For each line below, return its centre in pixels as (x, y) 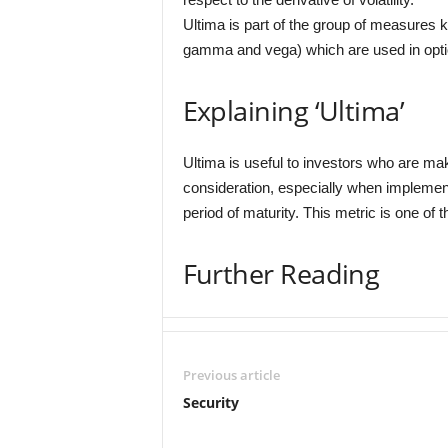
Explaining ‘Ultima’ (293, 110)
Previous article (231, 375)
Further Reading (281, 273)
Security (210, 402)
